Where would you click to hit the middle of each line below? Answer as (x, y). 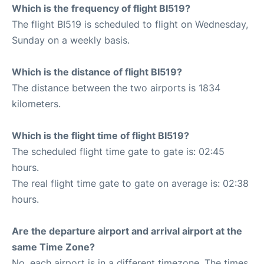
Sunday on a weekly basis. (71, 40)
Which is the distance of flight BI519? (97, 72)
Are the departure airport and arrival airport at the (127, 231)
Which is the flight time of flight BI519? (100, 136)
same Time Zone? (53, 247)
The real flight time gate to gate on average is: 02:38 (130, 184)
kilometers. (36, 104)
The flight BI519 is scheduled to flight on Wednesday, (130, 24)
